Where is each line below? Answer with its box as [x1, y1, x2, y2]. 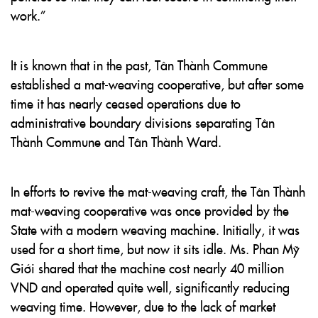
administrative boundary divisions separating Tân [11, 114, 275, 131]
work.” [11, 6, 46, 24]
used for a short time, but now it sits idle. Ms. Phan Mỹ [11, 240, 300, 258]
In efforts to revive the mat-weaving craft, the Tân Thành [11, 182, 305, 200]
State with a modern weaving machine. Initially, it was [11, 221, 300, 238]
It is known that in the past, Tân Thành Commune [11, 56, 268, 74]
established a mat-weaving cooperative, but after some [11, 75, 304, 93]
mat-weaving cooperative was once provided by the [11, 202, 289, 219]
